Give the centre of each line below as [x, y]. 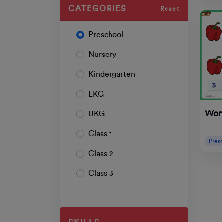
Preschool [106, 35]
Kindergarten [112, 75]
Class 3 [101, 174]
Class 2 [101, 154]
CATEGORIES [97, 9]
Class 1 [100, 134]
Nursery [102, 55]
